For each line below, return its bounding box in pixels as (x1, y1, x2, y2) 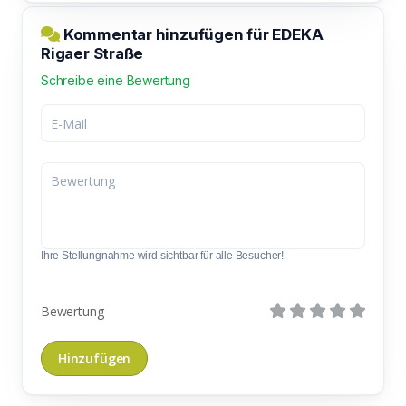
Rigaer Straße (41, 44, 144, 63)
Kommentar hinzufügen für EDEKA (60, 25, 324, 43)
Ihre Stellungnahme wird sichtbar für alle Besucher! (41, 249, 285, 262)
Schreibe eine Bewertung (41, 72, 190, 88)
